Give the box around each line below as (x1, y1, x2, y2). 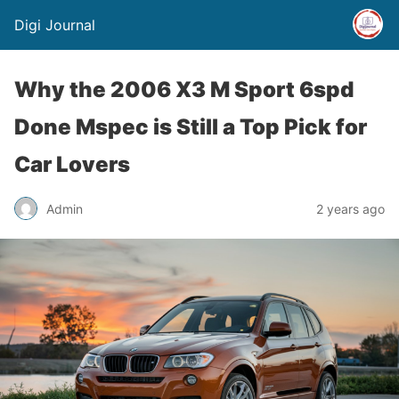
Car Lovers (14, 151, 130, 177)
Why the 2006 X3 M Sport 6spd (14, 77, 354, 102)
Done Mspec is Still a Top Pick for (14, 114, 367, 140)
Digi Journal (14, 16, 95, 34)
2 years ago (316, 200, 385, 216)
